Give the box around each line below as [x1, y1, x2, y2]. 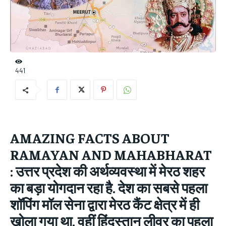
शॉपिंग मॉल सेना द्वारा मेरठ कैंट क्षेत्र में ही [10, 195, 199, 213]
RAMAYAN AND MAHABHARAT [10, 145, 212, 163]
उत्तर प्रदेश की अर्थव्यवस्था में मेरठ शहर [16, 162, 205, 180]
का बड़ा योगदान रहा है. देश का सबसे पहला [10, 179, 207, 197]
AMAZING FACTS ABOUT [10, 129, 169, 147]
